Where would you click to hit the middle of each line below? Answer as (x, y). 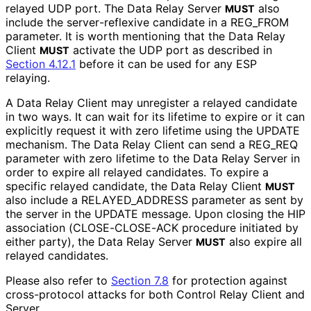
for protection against (228, 281)
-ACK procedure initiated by (225, 228)
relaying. (27, 78)
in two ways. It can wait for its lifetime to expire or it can (155, 117)
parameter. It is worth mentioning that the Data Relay (145, 36)
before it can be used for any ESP (166, 64)
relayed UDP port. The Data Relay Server (115, 9)
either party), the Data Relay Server (101, 242)
